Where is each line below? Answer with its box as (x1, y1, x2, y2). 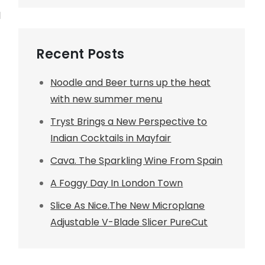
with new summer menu (50, 92, 163, 106)
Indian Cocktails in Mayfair (50, 131, 172, 145)
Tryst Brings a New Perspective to (50, 115, 208, 128)
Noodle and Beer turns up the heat (50, 76, 211, 89)
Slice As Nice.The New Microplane (50, 199, 205, 212)
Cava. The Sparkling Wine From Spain (50, 154, 223, 167)
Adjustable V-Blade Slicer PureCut (50, 215, 208, 229)
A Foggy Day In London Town (50, 176, 183, 190)
